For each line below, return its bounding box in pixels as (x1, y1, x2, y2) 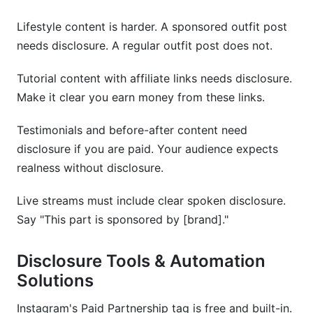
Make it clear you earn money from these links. (17, 90, 265, 104)
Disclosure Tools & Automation (17, 251, 265, 271)
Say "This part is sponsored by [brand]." (17, 212, 228, 226)
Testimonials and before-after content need (17, 123, 247, 137)
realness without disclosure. (17, 161, 163, 175)
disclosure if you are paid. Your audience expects (17, 142, 278, 156)
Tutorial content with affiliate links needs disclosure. (17, 71, 292, 85)
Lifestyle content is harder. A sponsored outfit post (17, 20, 287, 34)
